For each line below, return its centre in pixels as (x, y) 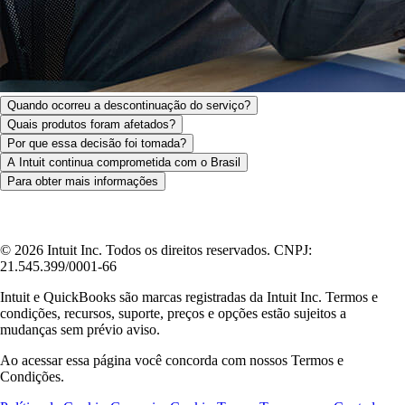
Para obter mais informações (83, 181)
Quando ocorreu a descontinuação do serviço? (129, 105)
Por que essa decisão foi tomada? (97, 143)
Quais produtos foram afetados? (91, 124)
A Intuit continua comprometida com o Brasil (124, 162)
